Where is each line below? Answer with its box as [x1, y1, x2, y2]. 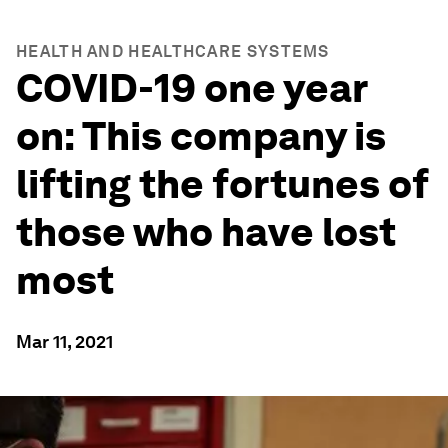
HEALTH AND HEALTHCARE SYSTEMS [16, 42, 330, 61]
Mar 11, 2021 [16, 331, 113, 352]
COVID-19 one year [16, 64, 367, 112]
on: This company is [16, 112, 386, 160]
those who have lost [16, 208, 396, 256]
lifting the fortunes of [16, 160, 429, 208]
